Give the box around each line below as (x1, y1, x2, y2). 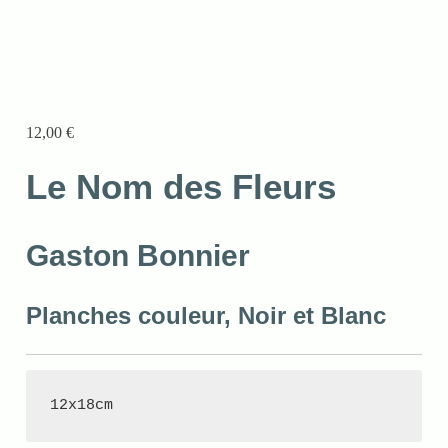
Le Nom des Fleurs (26, 167, 337, 206)
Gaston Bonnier (26, 239, 251, 272)
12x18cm (50, 397, 114, 414)
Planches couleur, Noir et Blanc (26, 302, 387, 329)
